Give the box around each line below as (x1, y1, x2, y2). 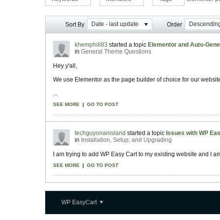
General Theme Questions (81, 48, 151, 55)
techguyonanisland (75, 130, 126, 137)
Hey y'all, (53, 62, 77, 69)
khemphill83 (75, 41, 108, 48)
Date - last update (91, 20, 138, 27)
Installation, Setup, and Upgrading (81, 137, 172, 143)
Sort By (65, 21, 84, 28)
